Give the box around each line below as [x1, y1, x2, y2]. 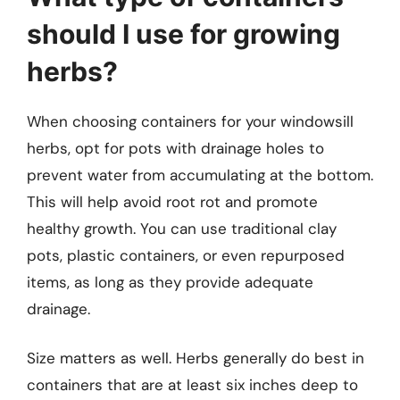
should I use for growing [27, 17, 340, 50]
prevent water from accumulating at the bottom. [27, 164, 373, 185]
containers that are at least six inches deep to [27, 375, 358, 396]
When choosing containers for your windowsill [27, 111, 354, 131]
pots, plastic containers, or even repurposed [27, 245, 345, 265]
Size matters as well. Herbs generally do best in [27, 348, 364, 369]
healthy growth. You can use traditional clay [27, 218, 337, 238]
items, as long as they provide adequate [27, 271, 313, 292]
